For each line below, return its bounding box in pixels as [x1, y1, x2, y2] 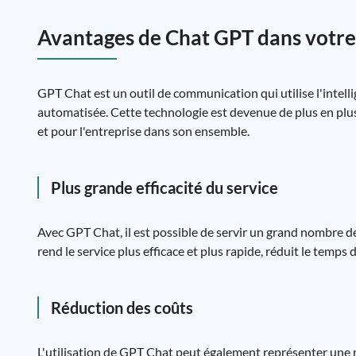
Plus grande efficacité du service [51, 178, 278, 197]
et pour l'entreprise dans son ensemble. [37, 123, 250, 138]
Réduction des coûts [51, 298, 193, 317]
